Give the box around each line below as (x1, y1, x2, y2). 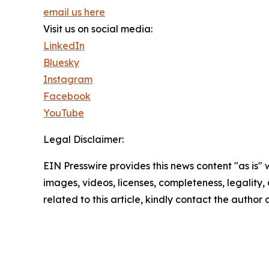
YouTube (43, 107, 84, 119)
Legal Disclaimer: (43, 133, 124, 145)
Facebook (43, 90, 91, 102)
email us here (43, 6, 105, 18)
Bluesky (43, 56, 79, 68)
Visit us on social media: (43, 23, 153, 35)
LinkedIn (43, 40, 85, 52)
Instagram (43, 73, 92, 85)
